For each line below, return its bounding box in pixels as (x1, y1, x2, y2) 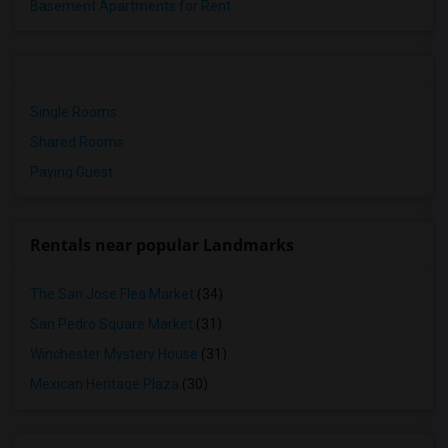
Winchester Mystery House (30, 346, 198, 362)
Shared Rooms (30, 134, 124, 150)
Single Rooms (30, 104, 117, 120)
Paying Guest (30, 164, 113, 180)
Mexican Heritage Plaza (30, 376, 179, 392)
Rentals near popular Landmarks (30, 234, 294, 256)
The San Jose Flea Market (30, 286, 194, 302)
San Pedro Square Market (30, 316, 193, 332)
